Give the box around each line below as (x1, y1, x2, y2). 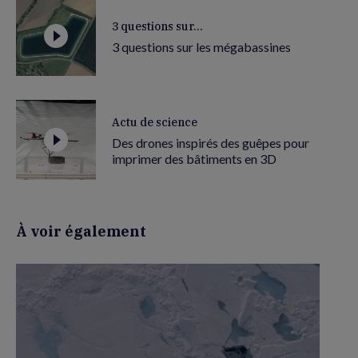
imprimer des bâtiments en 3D (112, 150, 276, 166)
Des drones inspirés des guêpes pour (112, 134, 309, 150)
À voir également (16, 222, 146, 241)
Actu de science (112, 114, 197, 129)
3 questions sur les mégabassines (112, 38, 291, 54)
